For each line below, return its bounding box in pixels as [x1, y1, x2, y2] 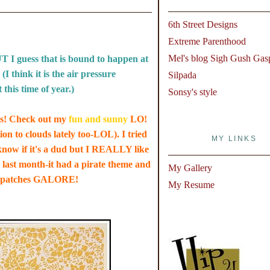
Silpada [168, 70, 196, 81]
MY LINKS [211, 134, 257, 143]
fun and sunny [68, 113, 128, 124]
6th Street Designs [168, 19, 237, 30]
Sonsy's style [168, 87, 217, 98]
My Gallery [168, 163, 212, 174]
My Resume [168, 180, 215, 190]
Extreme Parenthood [168, 36, 246, 47]
